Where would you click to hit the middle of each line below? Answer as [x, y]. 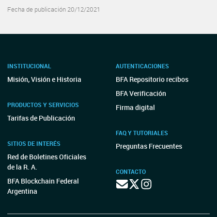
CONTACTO [131, 171]
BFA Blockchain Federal [43, 181]
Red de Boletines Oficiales [47, 157]
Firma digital [135, 107]
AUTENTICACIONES [142, 66]
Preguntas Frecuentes [149, 146]
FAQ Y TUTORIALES [142, 133]
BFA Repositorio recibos [152, 79]
